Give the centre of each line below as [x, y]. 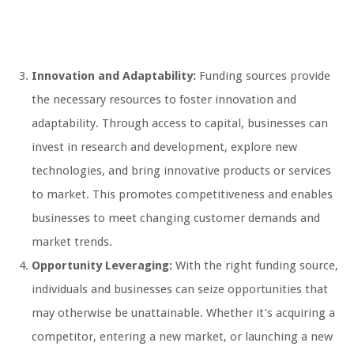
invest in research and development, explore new [164, 147]
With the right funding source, [255, 266]
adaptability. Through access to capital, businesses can [180, 124]
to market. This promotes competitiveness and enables [182, 195]
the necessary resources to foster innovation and [164, 100]
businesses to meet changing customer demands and [176, 218]
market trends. [72, 242]
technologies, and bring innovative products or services [181, 171]
